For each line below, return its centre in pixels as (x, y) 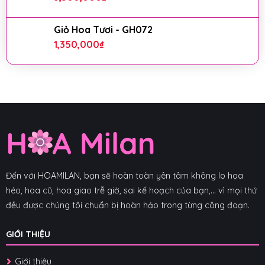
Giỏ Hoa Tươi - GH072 (103, 29)
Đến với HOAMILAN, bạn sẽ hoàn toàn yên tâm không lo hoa (124, 175)
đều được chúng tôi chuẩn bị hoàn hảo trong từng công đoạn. (127, 205)
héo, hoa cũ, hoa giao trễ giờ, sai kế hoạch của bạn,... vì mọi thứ (131, 190)
